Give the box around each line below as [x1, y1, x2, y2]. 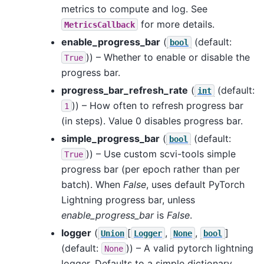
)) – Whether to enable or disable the [86, 51, 250, 63]
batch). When [61, 178, 123, 190]
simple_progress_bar [61, 132, 160, 144]
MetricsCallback [64, 19, 135, 29]
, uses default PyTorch [146, 178, 245, 190]
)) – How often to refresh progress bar [72, 99, 243, 111]
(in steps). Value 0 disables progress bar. [61, 114, 243, 127]
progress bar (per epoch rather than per [61, 163, 240, 175]
